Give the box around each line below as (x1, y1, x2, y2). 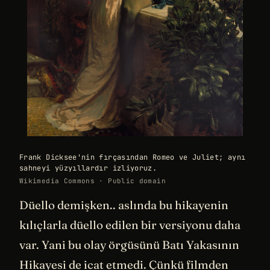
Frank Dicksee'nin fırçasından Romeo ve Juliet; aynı (19, 152, 246, 163)
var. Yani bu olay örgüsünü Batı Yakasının (19, 237, 239, 253)
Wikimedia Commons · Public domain (19, 177, 166, 186)
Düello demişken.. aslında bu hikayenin (19, 198, 228, 213)
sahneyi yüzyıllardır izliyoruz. (19, 163, 157, 174)
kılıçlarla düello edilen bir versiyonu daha (19, 218, 240, 233)
